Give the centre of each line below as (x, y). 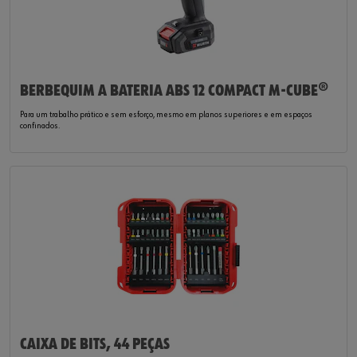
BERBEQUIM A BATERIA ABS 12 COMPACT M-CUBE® (174, 91)
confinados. (40, 126)
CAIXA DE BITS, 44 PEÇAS (95, 344)
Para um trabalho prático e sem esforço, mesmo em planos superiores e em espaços (166, 115)
